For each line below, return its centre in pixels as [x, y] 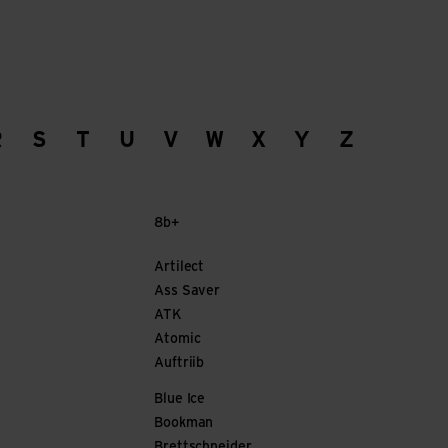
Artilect [179, 267]
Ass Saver [187, 291]
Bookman [184, 423]
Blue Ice [180, 399]
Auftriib [179, 363]
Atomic [177, 339]
